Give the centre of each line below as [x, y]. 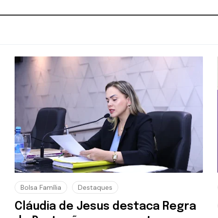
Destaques [95, 188]
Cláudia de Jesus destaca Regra [105, 207]
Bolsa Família [41, 188]
